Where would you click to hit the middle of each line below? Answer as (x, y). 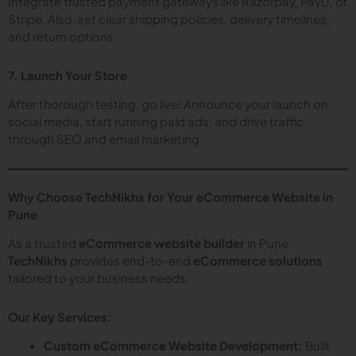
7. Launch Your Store (68, 75)
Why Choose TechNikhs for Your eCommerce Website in (170, 196)
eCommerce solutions (258, 261)
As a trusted (43, 243)
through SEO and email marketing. (105, 139)
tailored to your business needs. (99, 278)
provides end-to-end (130, 261)
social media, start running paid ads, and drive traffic (156, 121)
